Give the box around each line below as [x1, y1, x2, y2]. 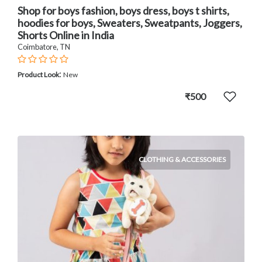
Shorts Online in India [18, 29, 114, 42]
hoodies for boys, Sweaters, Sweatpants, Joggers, [18, 16, 242, 30]
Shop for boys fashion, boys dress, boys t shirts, [18, 4, 229, 18]
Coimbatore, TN [18, 42, 70, 52]
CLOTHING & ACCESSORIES [139, 155, 226, 164]
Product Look [18, 70, 59, 80]
